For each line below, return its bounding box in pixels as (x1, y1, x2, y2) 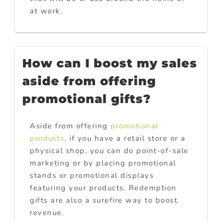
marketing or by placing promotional (30, 158, 176, 168)
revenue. (30, 207, 64, 218)
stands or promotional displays (30, 170, 154, 180)
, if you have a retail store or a (64, 133, 186, 143)
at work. (30, 5, 62, 16)
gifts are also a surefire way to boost (30, 195, 177, 205)
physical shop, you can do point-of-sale (30, 145, 189, 156)
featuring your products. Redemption (30, 182, 177, 193)
